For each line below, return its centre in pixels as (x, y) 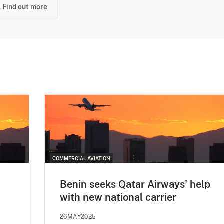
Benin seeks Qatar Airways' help (135, 185)
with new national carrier (118, 198)
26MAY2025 (78, 217)
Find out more (25, 7)
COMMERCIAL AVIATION (81, 159)
